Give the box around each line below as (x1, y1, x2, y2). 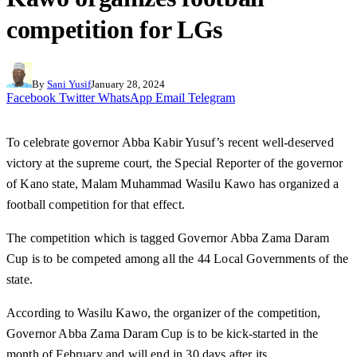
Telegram (188, 91, 235, 105)
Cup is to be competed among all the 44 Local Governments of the (6, 252, 349, 266)
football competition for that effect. (6, 198, 185, 212)
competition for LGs (6, 14, 222, 44)
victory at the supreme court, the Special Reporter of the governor (6, 156, 343, 171)
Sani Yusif (47, 78, 91, 91)
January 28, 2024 (91, 78, 165, 91)
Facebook (6, 91, 56, 105)
